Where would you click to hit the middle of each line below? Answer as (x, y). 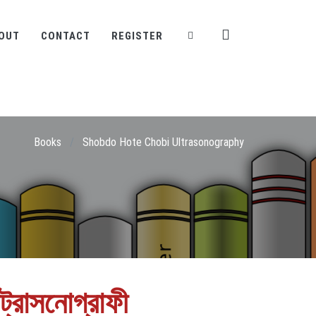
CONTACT (66, 36)
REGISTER (137, 36)
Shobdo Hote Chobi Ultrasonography (163, 142)
